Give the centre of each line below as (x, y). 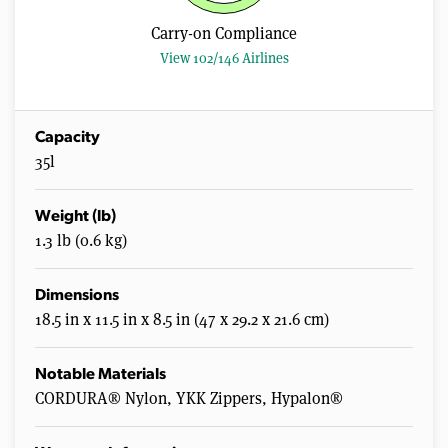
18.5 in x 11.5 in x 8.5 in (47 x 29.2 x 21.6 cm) (182, 319)
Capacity (67, 137)
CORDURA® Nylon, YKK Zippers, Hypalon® (189, 398)
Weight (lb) (75, 216)
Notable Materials (100, 374)
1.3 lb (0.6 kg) (81, 240)
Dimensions (77, 295)
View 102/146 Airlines (224, 57)
